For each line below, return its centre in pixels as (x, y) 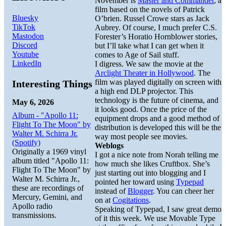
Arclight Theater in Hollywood (144, 73)
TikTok (24, 27)
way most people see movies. (141, 137)
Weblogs (109, 146)
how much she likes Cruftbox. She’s (152, 164)
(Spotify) (26, 142)
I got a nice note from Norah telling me (157, 155)
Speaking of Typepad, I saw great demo (158, 209)
